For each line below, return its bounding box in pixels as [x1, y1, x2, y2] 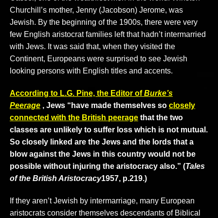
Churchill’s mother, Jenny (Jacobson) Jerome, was [10, 6, 183, 15]
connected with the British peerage [10, 113, 138, 122]
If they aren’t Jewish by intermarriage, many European [10, 196, 195, 205]
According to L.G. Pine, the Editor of [10, 89, 144, 98]
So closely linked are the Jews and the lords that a [10, 138, 194, 146]
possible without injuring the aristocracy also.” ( [10, 162, 185, 171]
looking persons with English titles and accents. [10, 67, 173, 75]
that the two [138, 113, 183, 122]
